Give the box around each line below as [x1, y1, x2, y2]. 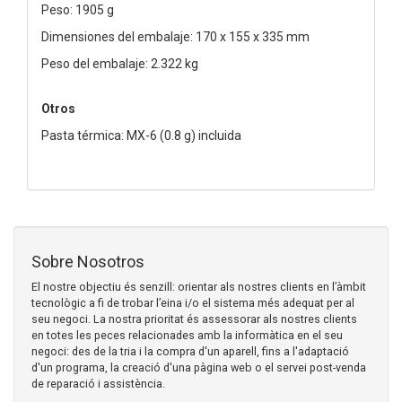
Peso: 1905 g [41, 2, 114, 17]
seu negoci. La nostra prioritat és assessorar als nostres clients [31, 311, 357, 326]
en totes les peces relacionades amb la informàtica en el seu [31, 328, 343, 342]
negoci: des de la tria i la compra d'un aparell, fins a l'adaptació [31, 344, 349, 358]
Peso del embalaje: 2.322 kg [41, 56, 198, 71]
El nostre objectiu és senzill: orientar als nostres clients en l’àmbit [31, 279, 366, 293]
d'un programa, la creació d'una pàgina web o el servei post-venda [31, 360, 366, 374]
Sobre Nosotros [31, 251, 144, 271]
